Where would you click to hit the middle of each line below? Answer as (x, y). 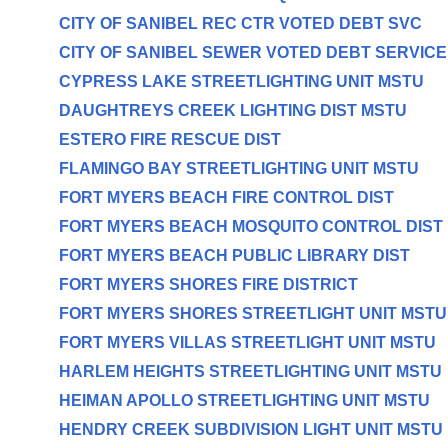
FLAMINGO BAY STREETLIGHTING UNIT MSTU (238, 168)
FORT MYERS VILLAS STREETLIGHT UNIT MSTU (247, 342)
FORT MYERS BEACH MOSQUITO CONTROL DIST (250, 226)
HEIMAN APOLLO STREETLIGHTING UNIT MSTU (244, 400)
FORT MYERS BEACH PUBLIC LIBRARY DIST (234, 255)
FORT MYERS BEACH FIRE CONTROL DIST (226, 197)
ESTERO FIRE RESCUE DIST (169, 139)
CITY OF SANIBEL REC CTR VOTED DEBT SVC (240, 23)
